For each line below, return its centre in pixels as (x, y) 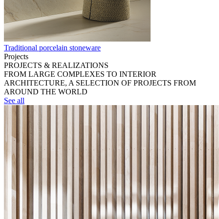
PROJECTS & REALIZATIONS (56, 65)
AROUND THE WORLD (46, 92)
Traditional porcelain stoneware (52, 48)
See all (14, 100)
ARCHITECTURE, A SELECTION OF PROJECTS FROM (100, 83)
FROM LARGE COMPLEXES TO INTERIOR (80, 74)
